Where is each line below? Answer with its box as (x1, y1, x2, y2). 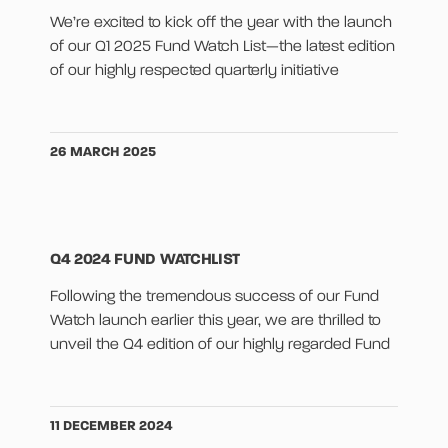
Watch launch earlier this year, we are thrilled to (50, 313, 381, 330)
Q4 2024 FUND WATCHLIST (50, 252, 240, 269)
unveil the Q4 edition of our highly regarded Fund (50, 337, 390, 354)
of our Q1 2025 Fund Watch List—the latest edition (50, 39, 395, 56)
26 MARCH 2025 (50, 145, 156, 160)
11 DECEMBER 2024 (50, 419, 173, 434)
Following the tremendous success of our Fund (50, 289, 379, 306)
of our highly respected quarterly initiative (50, 63, 339, 80)
